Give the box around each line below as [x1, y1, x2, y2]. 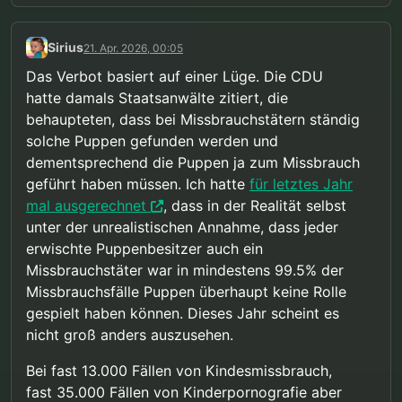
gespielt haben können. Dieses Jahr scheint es [26, 303, 339, 322]
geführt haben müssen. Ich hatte [26, 174, 249, 193]
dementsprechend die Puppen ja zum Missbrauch [26, 153, 360, 171]
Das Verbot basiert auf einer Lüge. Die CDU [26, 66, 323, 85]
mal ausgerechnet [26, 196, 146, 214]
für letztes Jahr [249, 174, 353, 193]
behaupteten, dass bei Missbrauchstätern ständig [26, 109, 360, 128]
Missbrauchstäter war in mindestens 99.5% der [26, 260, 344, 279]
